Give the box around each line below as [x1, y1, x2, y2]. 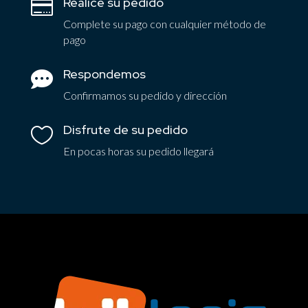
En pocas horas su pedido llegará [63, 144, 214, 157]
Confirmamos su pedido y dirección [63, 88, 227, 102]
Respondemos [63, 65, 146, 82]
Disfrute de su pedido [63, 121, 188, 137]
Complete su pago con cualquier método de [63, 16, 266, 30]
